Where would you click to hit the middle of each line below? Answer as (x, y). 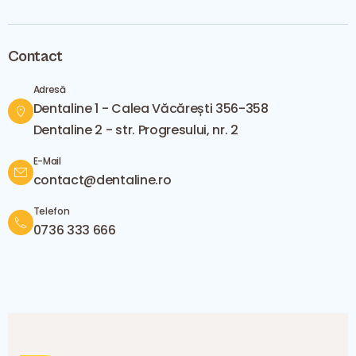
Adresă (49, 89)
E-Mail (47, 161)
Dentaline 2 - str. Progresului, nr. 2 (135, 130)
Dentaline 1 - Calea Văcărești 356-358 (151, 108)
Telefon (51, 211)
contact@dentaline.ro (102, 180)
